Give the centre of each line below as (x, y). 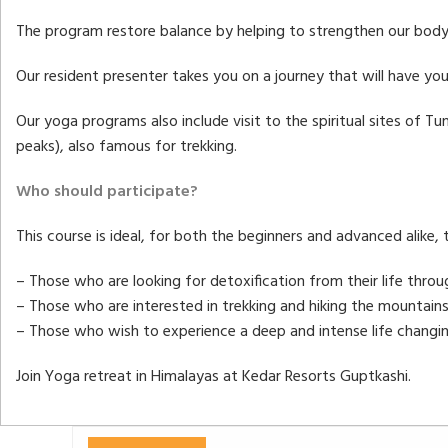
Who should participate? (107, 192)
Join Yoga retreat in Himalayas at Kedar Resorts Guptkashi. (213, 377)
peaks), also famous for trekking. (126, 147)
